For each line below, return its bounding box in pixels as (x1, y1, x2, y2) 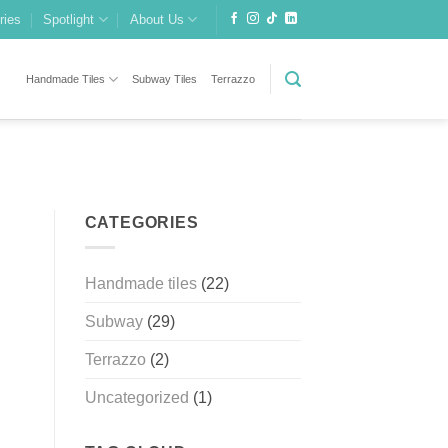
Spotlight (43, 11, 95, 27)
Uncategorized (84, 388, 189, 406)
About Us (129, 11, 184, 27)
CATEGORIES (84, 214, 199, 232)
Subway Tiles (132, 72, 197, 85)
